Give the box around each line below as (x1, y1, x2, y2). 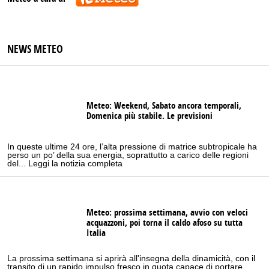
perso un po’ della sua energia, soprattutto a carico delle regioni (7, 150, 249, 160)
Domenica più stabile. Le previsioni (86, 110, 213, 122)
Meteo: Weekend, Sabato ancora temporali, (86, 100, 241, 112)
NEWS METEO (7, 43, 63, 57)
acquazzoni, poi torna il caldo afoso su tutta (86, 217, 243, 229)
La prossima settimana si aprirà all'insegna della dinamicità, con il (7, 253, 255, 264)
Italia (86, 227, 106, 239)
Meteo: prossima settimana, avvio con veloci (86, 207, 248, 219)
